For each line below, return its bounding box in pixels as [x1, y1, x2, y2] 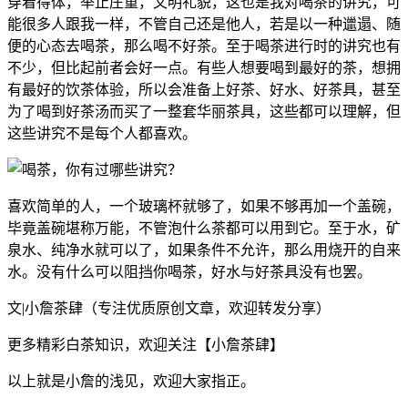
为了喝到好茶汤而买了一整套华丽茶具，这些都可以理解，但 [7, 103, 401, 119]
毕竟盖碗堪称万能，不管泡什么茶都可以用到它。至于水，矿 [7, 219, 401, 236]
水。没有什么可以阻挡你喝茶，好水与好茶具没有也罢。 [7, 263, 372, 280]
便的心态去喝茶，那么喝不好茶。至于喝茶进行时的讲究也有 [7, 37, 401, 54]
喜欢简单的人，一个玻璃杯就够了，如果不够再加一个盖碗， [7, 198, 401, 214]
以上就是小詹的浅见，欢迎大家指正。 [7, 372, 255, 389]
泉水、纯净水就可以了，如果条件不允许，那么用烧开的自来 [7, 241, 401, 258]
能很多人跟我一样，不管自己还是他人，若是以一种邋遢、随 [7, 15, 401, 32]
